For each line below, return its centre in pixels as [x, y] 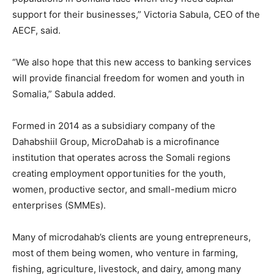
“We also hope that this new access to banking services [132, 62]
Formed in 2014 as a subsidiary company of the [114, 125]
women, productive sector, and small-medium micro [124, 189]
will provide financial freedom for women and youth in [128, 78]
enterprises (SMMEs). [59, 205]
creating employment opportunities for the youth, [119, 173]
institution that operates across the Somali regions [121, 157]
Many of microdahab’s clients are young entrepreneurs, [131, 237]
